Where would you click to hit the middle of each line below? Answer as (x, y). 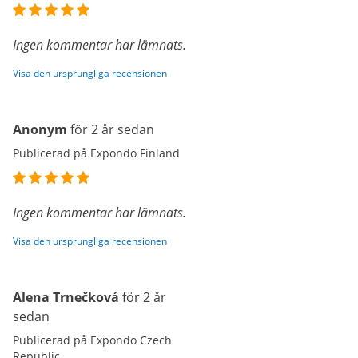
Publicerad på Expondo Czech (92, 340)
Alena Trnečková (66, 297)
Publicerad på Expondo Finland (96, 153)
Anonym (40, 129)
